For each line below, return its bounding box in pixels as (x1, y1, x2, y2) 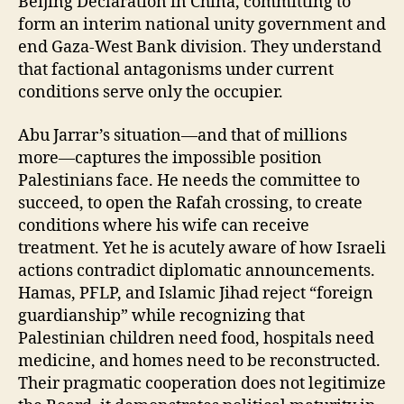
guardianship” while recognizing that (18, 305, 305, 326)
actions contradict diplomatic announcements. (18, 260, 375, 281)
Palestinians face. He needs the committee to (18, 170, 360, 191)
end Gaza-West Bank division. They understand (18, 37, 381, 58)
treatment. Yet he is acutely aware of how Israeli (18, 237, 386, 259)
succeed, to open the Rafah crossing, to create (18, 192, 363, 214)
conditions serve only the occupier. (18, 82, 283, 103)
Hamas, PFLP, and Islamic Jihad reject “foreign (18, 282, 373, 304)
